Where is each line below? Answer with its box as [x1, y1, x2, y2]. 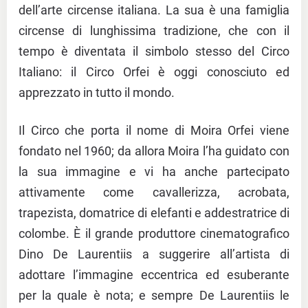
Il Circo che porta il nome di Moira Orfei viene [19, 123, 289, 138]
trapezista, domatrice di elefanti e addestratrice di [19, 206, 289, 221]
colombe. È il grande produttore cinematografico [19, 226, 289, 241]
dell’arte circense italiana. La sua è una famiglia [19, 3, 289, 18]
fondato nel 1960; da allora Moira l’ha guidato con [19, 144, 289, 159]
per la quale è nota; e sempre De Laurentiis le [19, 288, 289, 303]
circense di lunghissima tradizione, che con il [19, 23, 289, 38]
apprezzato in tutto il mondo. [19, 85, 175, 100]
